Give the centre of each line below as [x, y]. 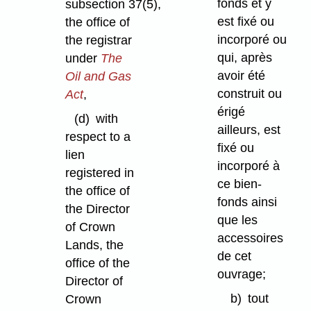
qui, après [244, 58]
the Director [97, 209]
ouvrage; [241, 275]
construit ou [249, 94]
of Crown [90, 227]
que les [237, 220]
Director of [94, 281]
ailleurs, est [249, 130]
